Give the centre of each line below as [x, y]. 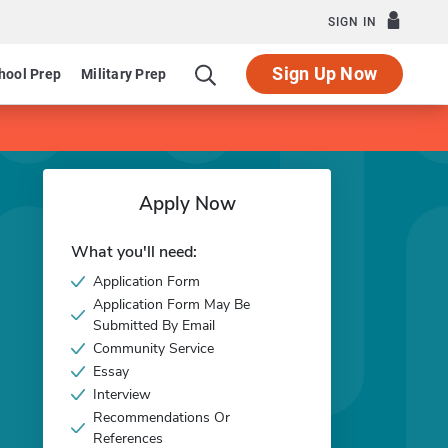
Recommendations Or [161, 417]
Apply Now [187, 204]
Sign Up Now [324, 73]
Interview [122, 394]
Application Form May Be [171, 304]
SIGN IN [352, 22]
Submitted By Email [154, 325]
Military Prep [124, 74]
